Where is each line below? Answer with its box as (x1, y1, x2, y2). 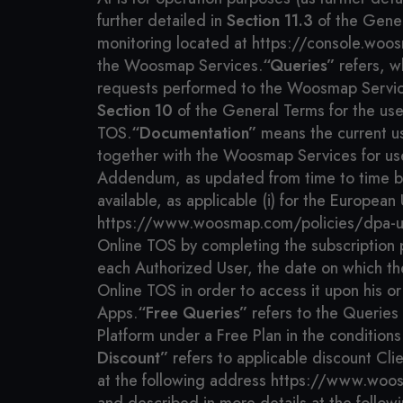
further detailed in (97, 9, 227, 32)
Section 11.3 (227, 9, 313, 32)
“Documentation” (131, 121, 256, 145)
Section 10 (97, 99, 173, 122)
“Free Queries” (138, 301, 247, 325)
